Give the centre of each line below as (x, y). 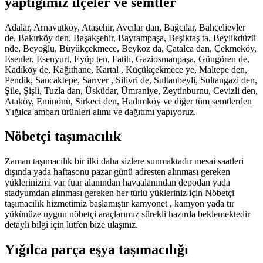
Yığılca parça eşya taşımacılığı (97, 250)
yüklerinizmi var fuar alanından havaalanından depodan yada (117, 183)
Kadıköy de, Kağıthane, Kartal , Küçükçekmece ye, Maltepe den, (126, 69)
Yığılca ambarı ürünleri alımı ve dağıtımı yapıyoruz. (100, 112)
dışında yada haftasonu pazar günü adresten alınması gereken (117, 172)
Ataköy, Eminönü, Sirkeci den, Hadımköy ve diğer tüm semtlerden (128, 101)
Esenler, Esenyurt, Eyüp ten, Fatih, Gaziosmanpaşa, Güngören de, (127, 59)
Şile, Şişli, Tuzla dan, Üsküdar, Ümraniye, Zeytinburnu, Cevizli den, (131, 90)
